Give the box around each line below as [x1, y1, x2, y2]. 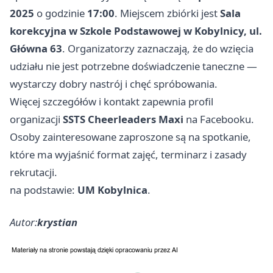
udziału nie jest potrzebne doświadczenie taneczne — [10, 58, 257, 73]
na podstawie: [10, 182, 77, 197]
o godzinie [34, 5, 87, 20]
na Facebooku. [183, 112, 254, 126]
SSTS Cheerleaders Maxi [63, 112, 183, 126]
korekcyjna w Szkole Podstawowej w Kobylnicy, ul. [10, 23, 262, 38]
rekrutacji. [10, 165, 57, 179]
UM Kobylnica [77, 182, 147, 197]
